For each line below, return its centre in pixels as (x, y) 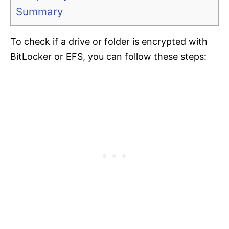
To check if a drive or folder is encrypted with (109, 42)
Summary (39, 12)
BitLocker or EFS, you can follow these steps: (108, 57)
